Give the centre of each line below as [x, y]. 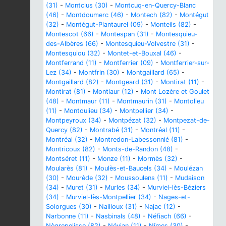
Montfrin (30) [99, 72]
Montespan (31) [125, 34]
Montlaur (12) [113, 91]
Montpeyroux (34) [74, 120]
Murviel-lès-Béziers [177, 187]
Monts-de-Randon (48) [138, 149]
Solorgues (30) [69, 206]
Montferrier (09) [129, 63]
